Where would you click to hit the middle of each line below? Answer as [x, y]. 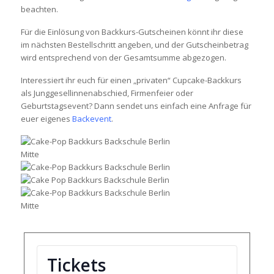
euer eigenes [46, 119]
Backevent [91, 119]
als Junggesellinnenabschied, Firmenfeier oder [107, 93]
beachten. [39, 9]
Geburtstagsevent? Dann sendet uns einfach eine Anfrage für [136, 106]
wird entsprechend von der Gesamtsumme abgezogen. [123, 57]
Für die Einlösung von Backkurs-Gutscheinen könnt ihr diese [132, 32]
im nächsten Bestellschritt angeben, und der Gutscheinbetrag [134, 45]
